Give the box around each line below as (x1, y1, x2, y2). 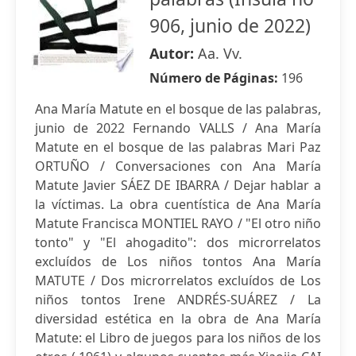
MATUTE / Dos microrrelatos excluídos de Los (35, 272, 321, 289)
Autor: (149, 44, 198, 63)
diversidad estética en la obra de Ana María (35, 310, 321, 327)
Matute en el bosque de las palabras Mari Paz (35, 138, 321, 156)
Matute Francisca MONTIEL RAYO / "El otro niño (35, 215, 321, 232)
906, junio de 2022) (149, 13, 311, 38)
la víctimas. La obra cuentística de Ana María (35, 195, 321, 213)
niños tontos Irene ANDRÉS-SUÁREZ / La (35, 291, 321, 308)
